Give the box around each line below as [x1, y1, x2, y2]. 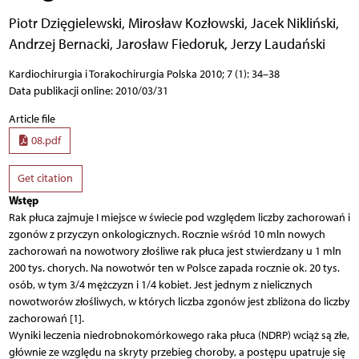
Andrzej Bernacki [8, 34, 110, 52]
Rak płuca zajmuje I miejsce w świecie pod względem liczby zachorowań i [8, 210, 350, 224]
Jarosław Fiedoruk [115, 34, 224, 52]
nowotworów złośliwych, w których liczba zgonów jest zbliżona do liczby [8, 294, 350, 309]
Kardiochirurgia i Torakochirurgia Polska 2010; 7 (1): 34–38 [8, 67, 280, 81]
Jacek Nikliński [250, 14, 336, 31]
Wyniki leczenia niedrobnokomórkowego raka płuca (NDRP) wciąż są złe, [8, 328, 349, 342]
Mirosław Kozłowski [127, 14, 244, 31]
